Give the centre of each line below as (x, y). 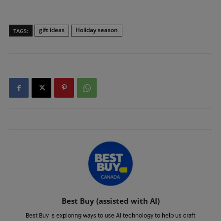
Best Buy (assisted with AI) (110, 201)
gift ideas (52, 30)
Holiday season (97, 30)
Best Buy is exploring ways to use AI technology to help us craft (110, 215)
